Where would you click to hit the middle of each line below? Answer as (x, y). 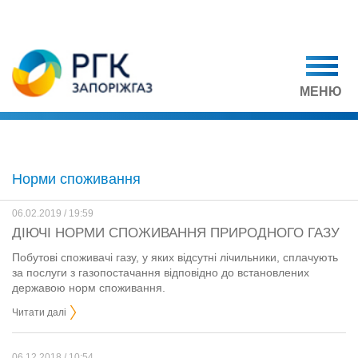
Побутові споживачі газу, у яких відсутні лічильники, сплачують (175, 257)
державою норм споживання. (89, 288)
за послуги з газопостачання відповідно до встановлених (161, 272)
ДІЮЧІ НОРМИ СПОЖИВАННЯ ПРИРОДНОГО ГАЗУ (176, 233)
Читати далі (39, 312)
